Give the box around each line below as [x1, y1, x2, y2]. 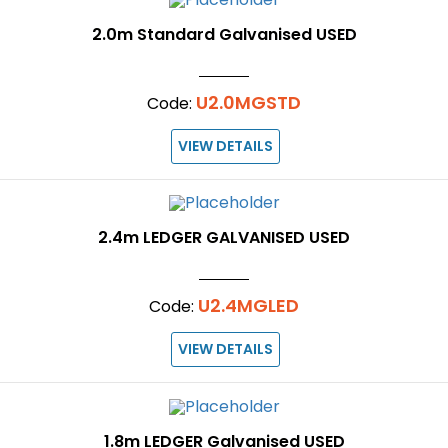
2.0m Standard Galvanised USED [91, 22, 357, 46]
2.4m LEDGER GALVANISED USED [98, 226, 350, 250]
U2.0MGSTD [196, 89, 301, 115]
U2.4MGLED [198, 293, 299, 319]
